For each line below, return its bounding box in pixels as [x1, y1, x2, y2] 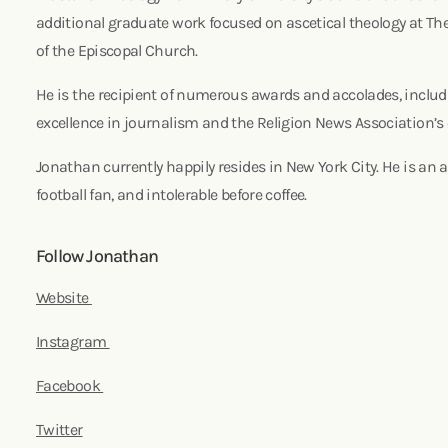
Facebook [36, 375, 104, 395]
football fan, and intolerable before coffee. [36, 184, 311, 204]
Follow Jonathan [36, 244, 158, 267]
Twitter [36, 419, 83, 439]
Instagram [36, 331, 110, 351]
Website [36, 287, 92, 307]
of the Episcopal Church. [36, 40, 205, 60]
